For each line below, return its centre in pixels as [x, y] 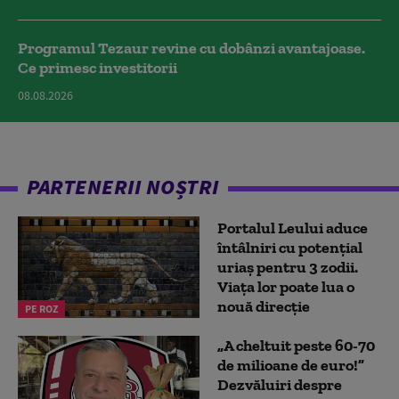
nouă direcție [264, 306]
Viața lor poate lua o [286, 286]
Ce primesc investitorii [98, 67]
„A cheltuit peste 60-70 [296, 346]
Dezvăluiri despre [280, 385]
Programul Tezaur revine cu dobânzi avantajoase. [191, 48]
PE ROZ [41, 309]
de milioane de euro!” [291, 366]
